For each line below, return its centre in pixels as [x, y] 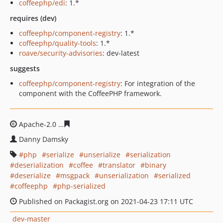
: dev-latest [121, 53]
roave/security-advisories [61, 53]
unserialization [124, 175]
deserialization [39, 165]
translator [119, 165]
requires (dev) [33, 18]
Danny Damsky [44, 139]
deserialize [33, 175]
